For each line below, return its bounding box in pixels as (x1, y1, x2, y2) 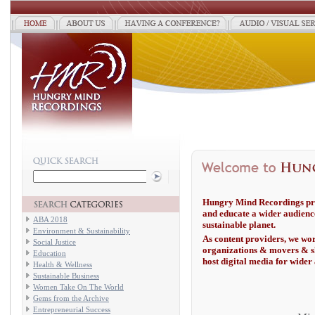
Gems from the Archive (33, 294, 109, 302)
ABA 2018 (33, 215, 67, 224)
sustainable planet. (202, 219, 276, 230)
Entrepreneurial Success (33, 305, 110, 314)
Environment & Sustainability (33, 226, 130, 235)
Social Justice (33, 238, 76, 246)
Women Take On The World (33, 283, 124, 291)
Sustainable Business (33, 271, 99, 280)
